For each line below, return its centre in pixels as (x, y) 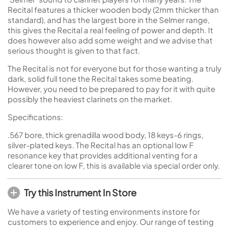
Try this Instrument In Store (80, 192)
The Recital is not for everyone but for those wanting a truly (114, 68)
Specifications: (35, 117)
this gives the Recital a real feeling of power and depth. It (110, 30)
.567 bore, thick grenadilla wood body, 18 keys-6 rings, (106, 135)
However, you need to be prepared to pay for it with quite (111, 89)
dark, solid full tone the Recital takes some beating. (100, 78)
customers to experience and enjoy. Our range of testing (111, 222)
